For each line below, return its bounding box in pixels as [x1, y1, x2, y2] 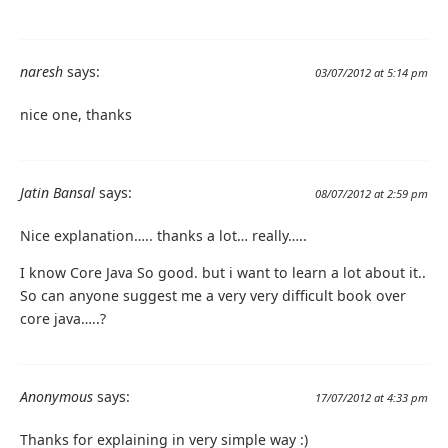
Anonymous [20, 386, 93, 406]
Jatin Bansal [20, 182, 95, 202]
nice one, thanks [20, 104, 132, 124]
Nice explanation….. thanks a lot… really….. [20, 225, 307, 245]
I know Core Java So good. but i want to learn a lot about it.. [20, 262, 426, 282]
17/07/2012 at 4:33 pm [315, 389, 428, 405]
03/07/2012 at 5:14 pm [315, 64, 428, 80]
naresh [20, 61, 63, 81]
